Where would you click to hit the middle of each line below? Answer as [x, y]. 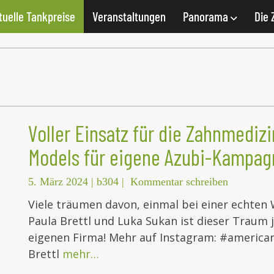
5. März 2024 [58, 182]
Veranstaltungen [129, 16]
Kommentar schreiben [179, 182]
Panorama [207, 16]
